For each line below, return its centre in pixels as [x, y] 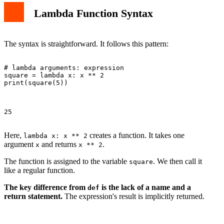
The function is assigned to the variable [66, 161]
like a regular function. [39, 170]
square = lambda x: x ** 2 [54, 75]
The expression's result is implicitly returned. [133, 196]
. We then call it [177, 161]
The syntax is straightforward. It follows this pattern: [86, 43]
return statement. [33, 196]
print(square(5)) [36, 82]
